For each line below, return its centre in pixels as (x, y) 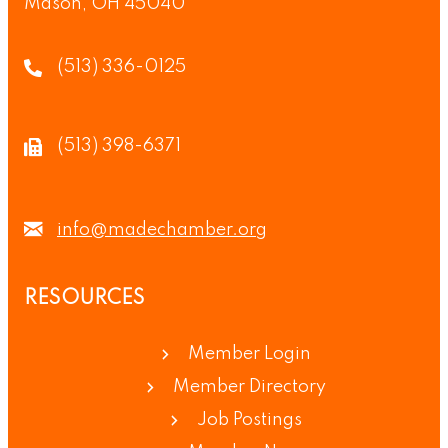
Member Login (249, 354)
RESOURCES (84, 299)
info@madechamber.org (162, 230)
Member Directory (249, 387)
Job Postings (249, 420)
